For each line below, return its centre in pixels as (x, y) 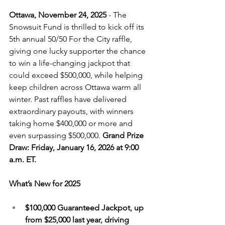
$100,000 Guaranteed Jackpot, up (85, 208)
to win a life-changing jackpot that (71, 63)
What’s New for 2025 (45, 184)
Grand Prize (124, 135)
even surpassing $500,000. (56, 135)
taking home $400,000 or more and (72, 123)
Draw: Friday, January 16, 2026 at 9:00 (75, 147)
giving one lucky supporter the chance (78, 51)
